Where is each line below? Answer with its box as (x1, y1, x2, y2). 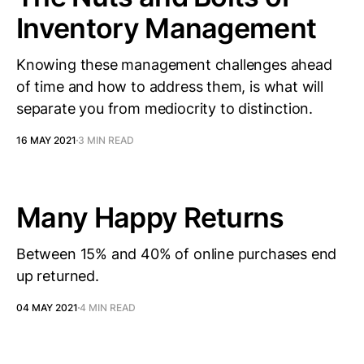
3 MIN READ (78, 134, 134, 146)
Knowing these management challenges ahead (16, 56, 332, 73)
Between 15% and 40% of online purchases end (16, 245, 337, 262)
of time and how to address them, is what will (16, 78, 323, 95)
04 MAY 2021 (16, 301, 78, 314)
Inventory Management (16, 11, 317, 45)
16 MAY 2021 (16, 134, 76, 146)
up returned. (16, 267, 99, 284)
